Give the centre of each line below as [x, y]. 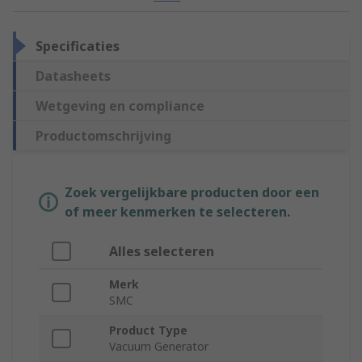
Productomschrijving [103, 136]
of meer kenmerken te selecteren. [177, 212]
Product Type [148, 330]
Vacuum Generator [159, 347]
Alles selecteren [162, 252]
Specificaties [78, 46]
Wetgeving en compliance [120, 106]
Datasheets [73, 76]
